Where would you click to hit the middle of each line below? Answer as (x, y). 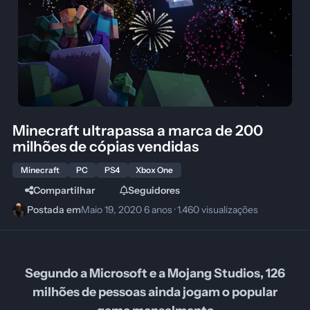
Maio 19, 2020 (113, 210)
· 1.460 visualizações (216, 210)
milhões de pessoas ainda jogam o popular (155, 292)
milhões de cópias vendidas (106, 146)
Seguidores (154, 191)
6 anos (158, 210)
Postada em (54, 210)
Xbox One (155, 170)
